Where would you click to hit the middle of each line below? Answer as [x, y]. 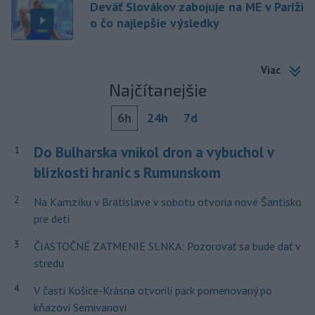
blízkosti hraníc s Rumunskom [127, 172]
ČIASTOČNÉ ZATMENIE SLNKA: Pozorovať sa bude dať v [167, 246]
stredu [49, 263]
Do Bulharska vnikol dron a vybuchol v [153, 152]
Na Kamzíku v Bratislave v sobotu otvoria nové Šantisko [167, 201]
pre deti [51, 218]
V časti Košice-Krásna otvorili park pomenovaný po [153, 290]
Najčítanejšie [157, 89]
